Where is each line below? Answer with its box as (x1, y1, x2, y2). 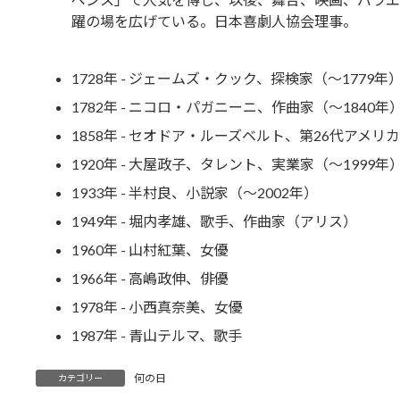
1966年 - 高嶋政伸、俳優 (71, 270, 229, 287)
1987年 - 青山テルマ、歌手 (71, 327, 242, 345)
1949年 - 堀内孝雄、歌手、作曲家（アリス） (71, 212, 357, 230)
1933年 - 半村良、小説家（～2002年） (71, 184, 318, 202)
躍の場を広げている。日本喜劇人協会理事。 (71, 12, 357, 30)
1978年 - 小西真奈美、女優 (71, 298, 243, 316)
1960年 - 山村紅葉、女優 (71, 241, 229, 259)
